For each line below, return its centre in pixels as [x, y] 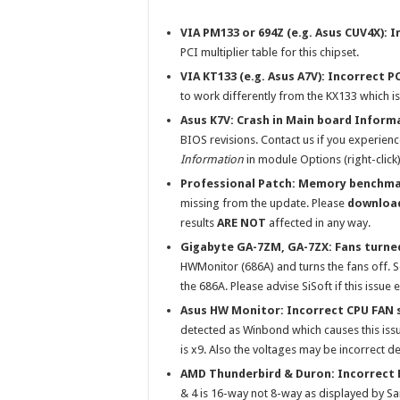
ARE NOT [242, 223]
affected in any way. [318, 223]
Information [212, 159]
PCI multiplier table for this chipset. [270, 52]
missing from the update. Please [264, 203]
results [199, 223]
